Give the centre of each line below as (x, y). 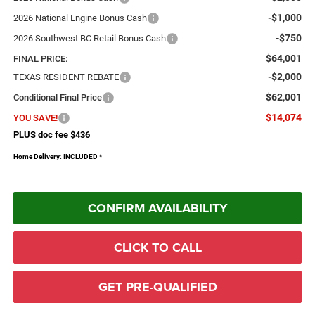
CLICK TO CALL (157, 247)
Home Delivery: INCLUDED (55, 156)
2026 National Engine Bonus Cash (80, 18)
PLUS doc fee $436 (51, 134)
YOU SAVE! (35, 117)
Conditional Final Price (57, 97)
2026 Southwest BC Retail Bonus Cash (89, 38)
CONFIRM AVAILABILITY (157, 208)
